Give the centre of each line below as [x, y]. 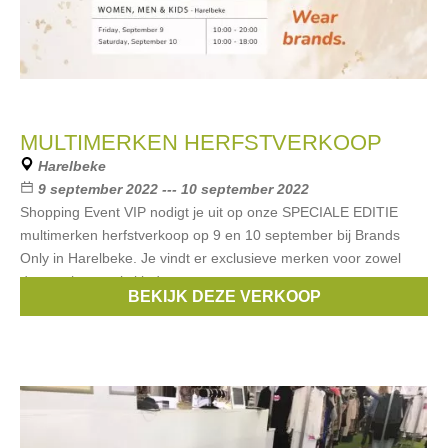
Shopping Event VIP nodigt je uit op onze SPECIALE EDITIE [209, 212]
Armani [120, 304]
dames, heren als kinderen [104, 281]
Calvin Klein [339, 304]
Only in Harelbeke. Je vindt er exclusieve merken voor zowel [210, 258]
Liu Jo [173, 304]
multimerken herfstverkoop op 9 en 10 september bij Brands [210, 235]
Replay [267, 304]
